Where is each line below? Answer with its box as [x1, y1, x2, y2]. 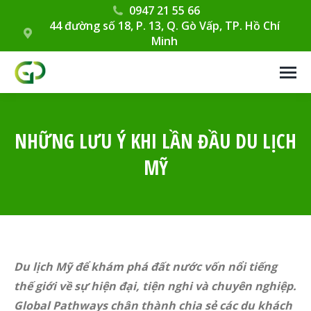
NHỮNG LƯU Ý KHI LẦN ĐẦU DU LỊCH [15, 128, 296, 154]
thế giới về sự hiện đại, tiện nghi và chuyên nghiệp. [14, 278, 296, 294]
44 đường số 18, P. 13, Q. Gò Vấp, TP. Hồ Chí [49, 18, 280, 33]
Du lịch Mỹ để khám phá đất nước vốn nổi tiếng [14, 259, 277, 274]
